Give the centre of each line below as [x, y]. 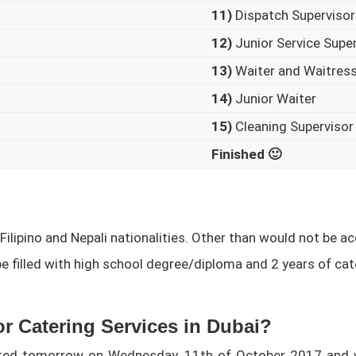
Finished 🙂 [247, 154]
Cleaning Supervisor [293, 126]
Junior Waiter [275, 98]
